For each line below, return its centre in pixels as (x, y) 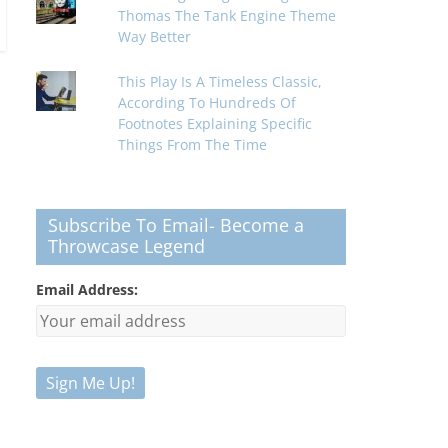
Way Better (155, 36)
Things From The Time (193, 144)
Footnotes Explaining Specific (215, 123)
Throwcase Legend (126, 246)
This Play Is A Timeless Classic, (220, 81)
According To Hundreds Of (207, 102)
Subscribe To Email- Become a (176, 225)
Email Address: (87, 289)
